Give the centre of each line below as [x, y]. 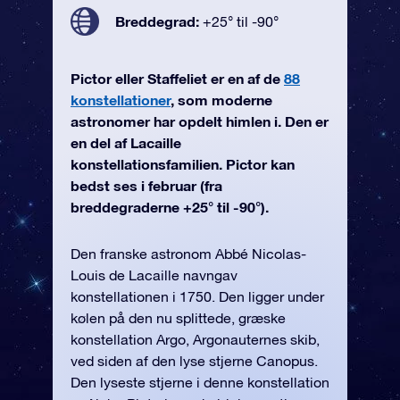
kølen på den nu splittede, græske [178, 318]
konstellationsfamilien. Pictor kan [183, 164]
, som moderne [221, 100]
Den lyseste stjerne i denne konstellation [200, 382]
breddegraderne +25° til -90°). [170, 207]
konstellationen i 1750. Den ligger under [197, 296]
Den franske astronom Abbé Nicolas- [188, 254]
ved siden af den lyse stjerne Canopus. [194, 361]
